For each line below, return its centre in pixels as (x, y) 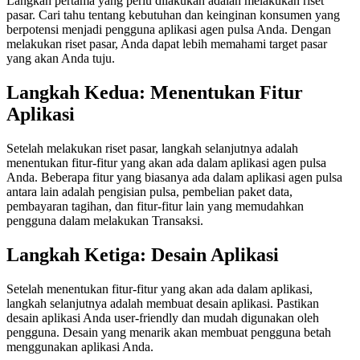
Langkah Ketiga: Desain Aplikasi (143, 254)
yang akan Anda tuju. (61, 59)
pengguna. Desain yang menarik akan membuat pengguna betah (169, 332)
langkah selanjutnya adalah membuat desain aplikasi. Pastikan (163, 303)
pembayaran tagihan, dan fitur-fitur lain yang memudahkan (155, 207)
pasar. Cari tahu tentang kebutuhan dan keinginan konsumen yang (173, 15)
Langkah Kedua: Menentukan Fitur (155, 93)
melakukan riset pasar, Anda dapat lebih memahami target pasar (167, 44)
